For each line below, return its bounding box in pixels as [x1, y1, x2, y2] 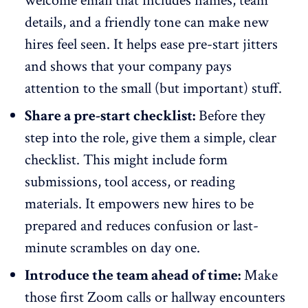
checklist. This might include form [25, 149, 228, 170]
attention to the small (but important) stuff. [25, 78, 282, 98]
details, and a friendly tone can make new [25, 12, 269, 32]
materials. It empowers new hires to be [25, 193, 254, 214]
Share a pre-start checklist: [25, 105, 195, 126]
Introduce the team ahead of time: [25, 265, 241, 285]
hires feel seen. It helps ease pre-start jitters [25, 34, 278, 54]
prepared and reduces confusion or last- [25, 215, 258, 236]
